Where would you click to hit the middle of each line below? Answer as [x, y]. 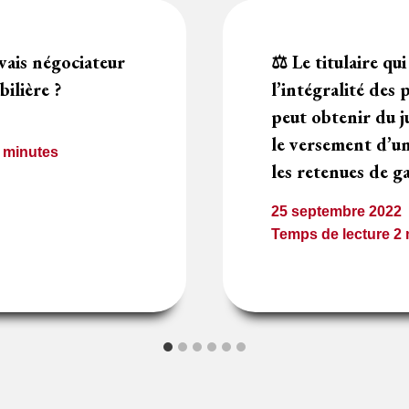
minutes [31, 152]
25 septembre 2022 [337, 211]
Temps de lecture [331, 234]
